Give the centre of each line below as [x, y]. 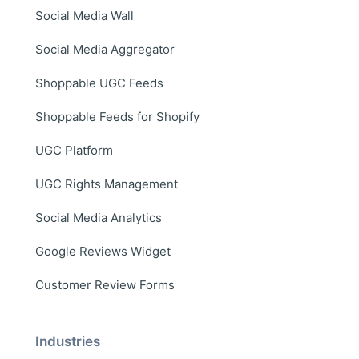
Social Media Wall [85, 15]
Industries [68, 341]
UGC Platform [74, 150]
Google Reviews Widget [103, 251]
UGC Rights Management [107, 184]
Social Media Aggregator [105, 49]
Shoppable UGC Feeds [99, 83]
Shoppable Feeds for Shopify [117, 116]
